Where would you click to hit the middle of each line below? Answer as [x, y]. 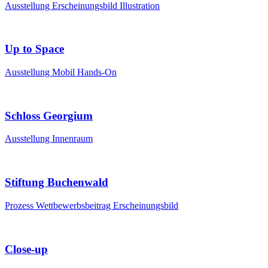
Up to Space [34, 49]
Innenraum [72, 139]
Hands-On [97, 72]
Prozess [20, 205]
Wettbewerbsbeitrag [74, 205]
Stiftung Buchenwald [57, 182]
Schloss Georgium [49, 115]
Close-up [26, 249]
